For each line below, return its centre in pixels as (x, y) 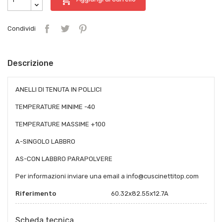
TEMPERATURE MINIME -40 (55, 107)
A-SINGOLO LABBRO (45, 141)
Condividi (22, 29)
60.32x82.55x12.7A (140, 193)
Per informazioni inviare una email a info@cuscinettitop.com (107, 176)
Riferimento (36, 193)
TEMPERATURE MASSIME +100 (60, 124)
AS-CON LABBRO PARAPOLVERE (64, 159)
